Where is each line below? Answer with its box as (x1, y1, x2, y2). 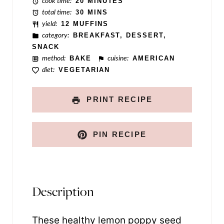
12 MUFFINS (60, 19, 109, 27)
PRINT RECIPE (83, 95, 153, 104)
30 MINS (75, 8, 108, 16)
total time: (40, 8, 72, 16)
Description (32, 182, 94, 200)
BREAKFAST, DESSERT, (72, 31, 166, 39)
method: (40, 54, 66, 62)
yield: (40, 19, 57, 27)
